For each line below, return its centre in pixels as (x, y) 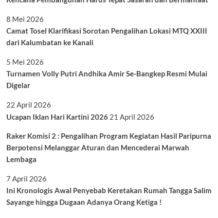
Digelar (18, 85)
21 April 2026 (132, 117)
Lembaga (22, 159)
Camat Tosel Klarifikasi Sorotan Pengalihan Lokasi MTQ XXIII (107, 30)
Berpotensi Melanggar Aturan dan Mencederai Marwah (98, 147)
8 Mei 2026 (25, 19)
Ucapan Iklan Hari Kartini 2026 (57, 117)
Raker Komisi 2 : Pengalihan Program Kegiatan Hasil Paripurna (109, 136)
